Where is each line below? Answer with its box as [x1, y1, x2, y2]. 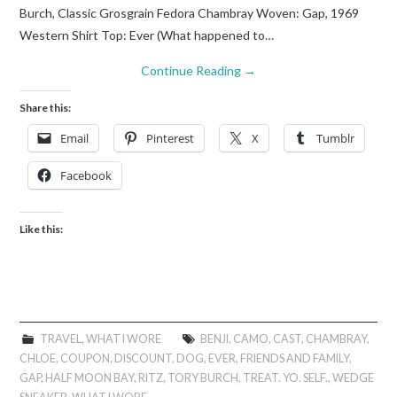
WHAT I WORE [85, 332, 161, 346]
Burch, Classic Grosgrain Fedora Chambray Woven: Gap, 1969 [19, 5, 360, 20]
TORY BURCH [167, 371, 239, 385]
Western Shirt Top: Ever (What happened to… [19, 27, 275, 43]
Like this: [19, 222, 64, 236]
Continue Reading [141, 63, 244, 78]
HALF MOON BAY [45, 371, 135, 385]
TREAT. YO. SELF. [243, 371, 329, 385]
